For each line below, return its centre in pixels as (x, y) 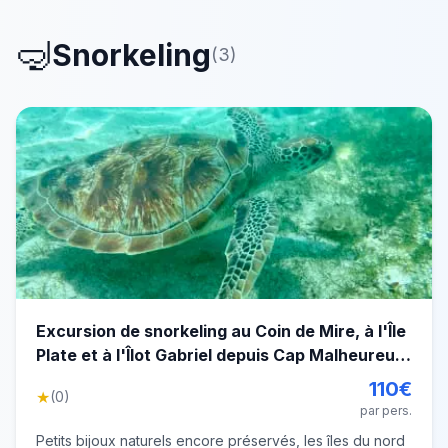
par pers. (386, 410)
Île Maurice (80, 379)
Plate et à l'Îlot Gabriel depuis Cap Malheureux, (223, 355)
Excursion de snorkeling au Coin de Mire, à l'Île (221, 331)
